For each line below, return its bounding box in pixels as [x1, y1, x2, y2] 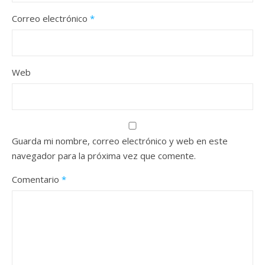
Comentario [12, 173, 62, 185]
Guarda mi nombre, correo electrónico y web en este [12, 135, 228, 147]
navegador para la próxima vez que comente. [12, 150, 196, 161]
